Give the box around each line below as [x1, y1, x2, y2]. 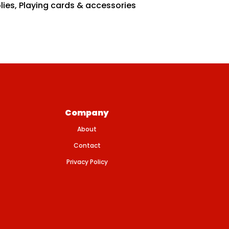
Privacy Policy [66, 157, 108, 166]
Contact [73, 141, 101, 150]
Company [65, 107, 109, 119]
